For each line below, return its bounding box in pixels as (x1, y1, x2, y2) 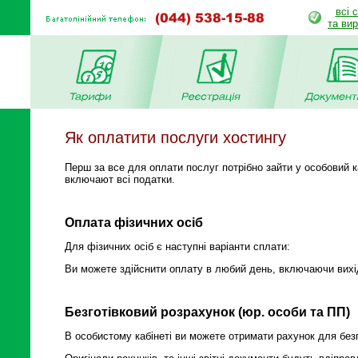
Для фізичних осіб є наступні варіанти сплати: (65, 240, 290, 253)
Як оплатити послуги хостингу (65, 129, 286, 146)
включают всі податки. (65, 173, 175, 186)
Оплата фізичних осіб (65, 215, 203, 229)
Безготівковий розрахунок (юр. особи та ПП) (65, 304, 350, 319)
